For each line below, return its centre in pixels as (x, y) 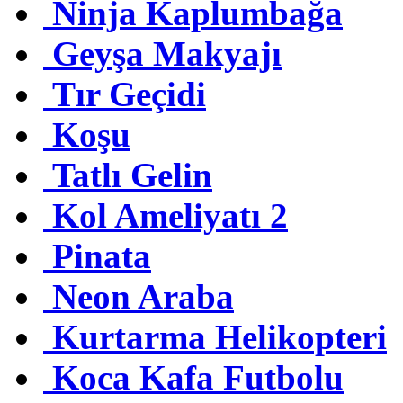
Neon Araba (143, 297)
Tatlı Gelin (132, 175)
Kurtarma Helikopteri (219, 337)
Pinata (102, 256)
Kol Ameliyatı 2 (170, 216)
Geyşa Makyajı (167, 54)
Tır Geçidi (129, 94)
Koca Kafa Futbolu (198, 378)
